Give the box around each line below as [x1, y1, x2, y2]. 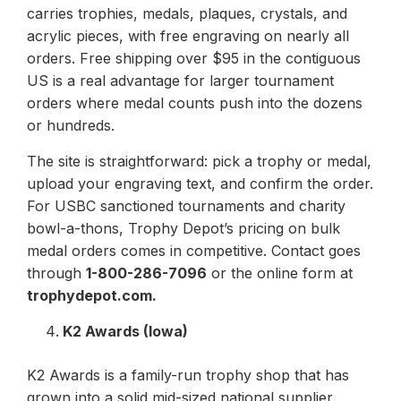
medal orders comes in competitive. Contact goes [27, 241, 361, 260]
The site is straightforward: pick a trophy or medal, [27, 151, 371, 170]
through [27, 263, 86, 282]
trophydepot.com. [27, 286, 157, 304]
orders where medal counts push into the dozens [27, 93, 363, 112]
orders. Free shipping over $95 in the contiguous [27, 48, 361, 67]
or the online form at [207, 263, 353, 282]
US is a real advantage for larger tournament [27, 71, 334, 90]
